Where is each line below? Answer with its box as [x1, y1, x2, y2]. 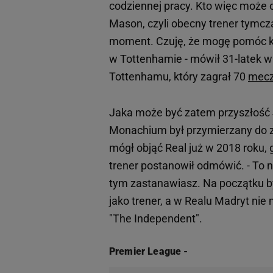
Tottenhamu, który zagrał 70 [109, 69, 248, 83]
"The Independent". [109, 211, 202, 225]
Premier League [109, 245, 182, 257]
